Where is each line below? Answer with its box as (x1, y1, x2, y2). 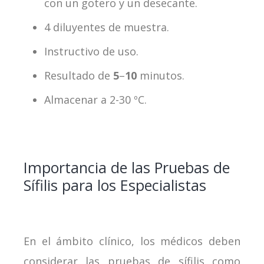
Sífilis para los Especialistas (24, 174, 206, 195)
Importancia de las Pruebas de (24, 157, 230, 177)
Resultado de (44, 68, 113, 82)
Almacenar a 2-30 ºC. (44, 92, 147, 107)
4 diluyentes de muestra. (44, 19, 169, 34)
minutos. (140, 68, 184, 82)
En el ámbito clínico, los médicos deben (24, 233, 240, 248)
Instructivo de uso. (44, 44, 138, 58)
